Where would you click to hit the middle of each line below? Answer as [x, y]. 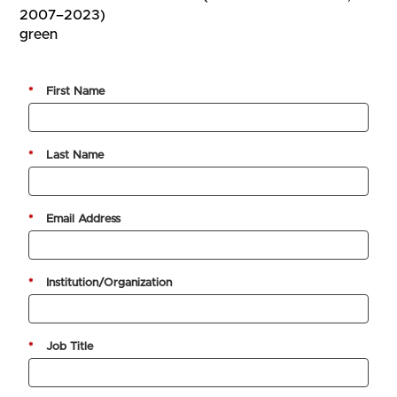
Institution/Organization [109, 283]
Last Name [75, 155]
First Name [76, 92]
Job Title [70, 346]
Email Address [84, 219]
